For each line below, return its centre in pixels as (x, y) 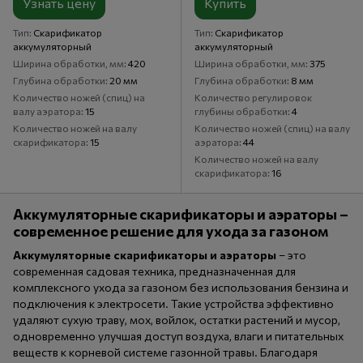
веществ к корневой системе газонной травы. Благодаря (165, 352)
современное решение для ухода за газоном (171, 231)
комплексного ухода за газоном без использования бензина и (181, 287)
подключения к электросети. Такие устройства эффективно (173, 303)
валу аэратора (47, 111)
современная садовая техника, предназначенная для (154, 271)
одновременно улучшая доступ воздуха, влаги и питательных (178, 335)
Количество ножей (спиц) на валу (272, 128)
